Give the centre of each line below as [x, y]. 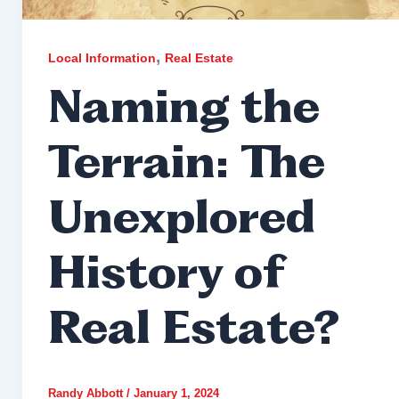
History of [166, 277]
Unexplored [181, 222]
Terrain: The [186, 167]
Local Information [102, 58]
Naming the [183, 111]
